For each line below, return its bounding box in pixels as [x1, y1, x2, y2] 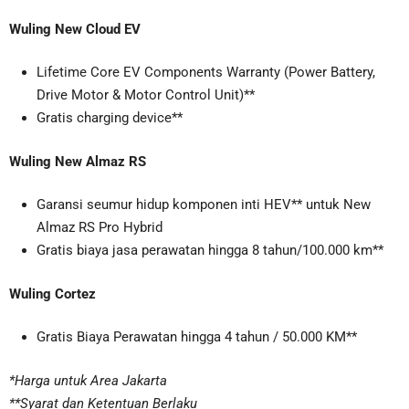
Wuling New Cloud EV [9, 20, 141, 37]
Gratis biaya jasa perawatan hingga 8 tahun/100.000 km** [37, 242, 383, 259]
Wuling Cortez [9, 285, 96, 302]
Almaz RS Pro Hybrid [37, 219, 163, 236]
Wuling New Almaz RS [9, 152, 146, 170]
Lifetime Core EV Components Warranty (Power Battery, [37, 64, 375, 81]
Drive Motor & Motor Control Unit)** [37, 87, 255, 104]
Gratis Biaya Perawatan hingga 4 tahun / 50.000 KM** [37, 329, 357, 346]
